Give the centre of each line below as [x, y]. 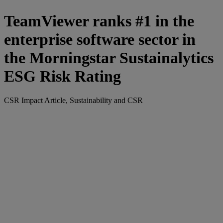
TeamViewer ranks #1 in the [99, 21]
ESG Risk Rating [62, 76]
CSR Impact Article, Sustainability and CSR [73, 101]
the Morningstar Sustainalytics [109, 57]
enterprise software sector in [100, 39]
